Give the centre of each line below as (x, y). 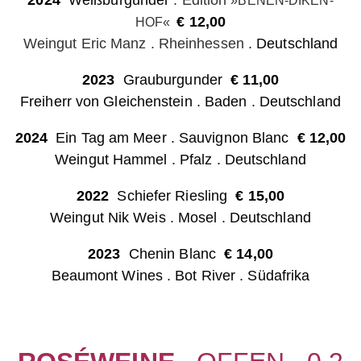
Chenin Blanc (172, 254)
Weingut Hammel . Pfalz (134, 160)
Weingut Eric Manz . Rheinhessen (133, 44)
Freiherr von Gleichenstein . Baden (134, 102)
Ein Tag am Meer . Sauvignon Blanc (172, 138)
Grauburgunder (172, 80)
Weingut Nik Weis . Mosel (134, 218)
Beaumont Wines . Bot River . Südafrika (180, 276)
